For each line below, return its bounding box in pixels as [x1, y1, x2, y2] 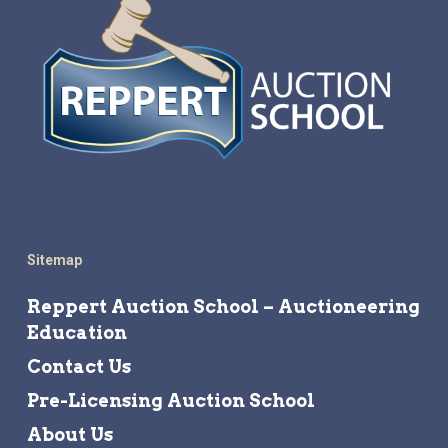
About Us [26, 424, 113, 446]
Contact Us [26, 356, 131, 378]
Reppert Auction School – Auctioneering [26, 296, 420, 318]
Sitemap [26, 252, 82, 269]
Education [26, 322, 127, 344]
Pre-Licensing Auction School [26, 390, 315, 412]
